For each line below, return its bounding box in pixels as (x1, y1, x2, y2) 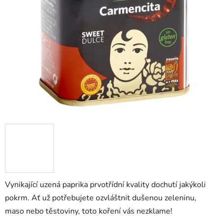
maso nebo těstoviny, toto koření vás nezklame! (5, 206, 172, 217)
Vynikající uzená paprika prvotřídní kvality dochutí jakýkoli (5, 179, 206, 191)
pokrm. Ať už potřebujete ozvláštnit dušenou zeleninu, (5, 192, 196, 204)
